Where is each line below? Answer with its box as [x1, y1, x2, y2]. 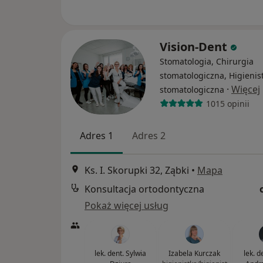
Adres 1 [80, 129, 113, 142]
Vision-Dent [160, 39, 230, 55]
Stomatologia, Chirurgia [160, 56, 254, 67]
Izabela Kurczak [168, 248, 220, 259]
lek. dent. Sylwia [95, 248, 146, 259]
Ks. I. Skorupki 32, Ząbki [85, 164, 189, 177]
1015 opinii [205, 97, 249, 109]
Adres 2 [132, 129, 166, 142]
